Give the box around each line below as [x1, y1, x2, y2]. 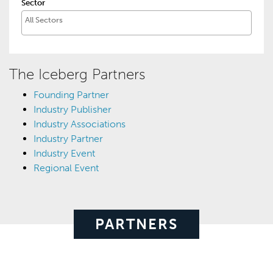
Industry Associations [34, 118, 126, 130]
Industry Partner [34, 132, 103, 144]
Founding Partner [34, 88, 109, 101]
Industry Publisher [34, 103, 112, 115]
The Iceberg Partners [9, 65, 145, 83]
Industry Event [34, 147, 95, 159]
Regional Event [34, 161, 99, 174]
